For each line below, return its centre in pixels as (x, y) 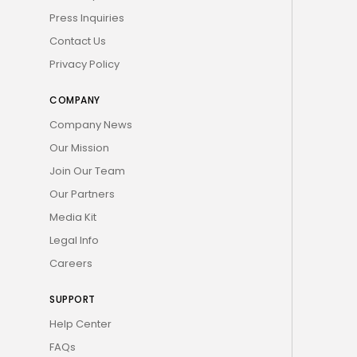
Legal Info (74, 240)
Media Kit (73, 217)
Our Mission (79, 147)
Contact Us (78, 41)
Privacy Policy (84, 64)
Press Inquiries (87, 18)
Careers (71, 263)
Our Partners (82, 194)
